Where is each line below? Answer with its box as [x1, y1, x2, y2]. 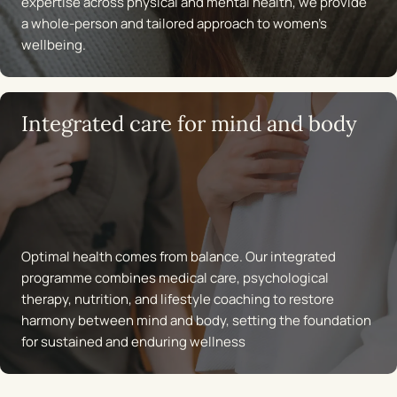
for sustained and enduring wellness [21, 332, 245, 352]
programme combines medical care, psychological [21, 269, 329, 288]
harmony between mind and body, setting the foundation [21, 311, 371, 331]
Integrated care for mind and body [21, 110, 357, 138]
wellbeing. [21, 35, 86, 55]
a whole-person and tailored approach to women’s [21, 14, 327, 34]
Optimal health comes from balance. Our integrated [21, 247, 336, 267]
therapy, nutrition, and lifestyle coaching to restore [21, 290, 334, 309]
